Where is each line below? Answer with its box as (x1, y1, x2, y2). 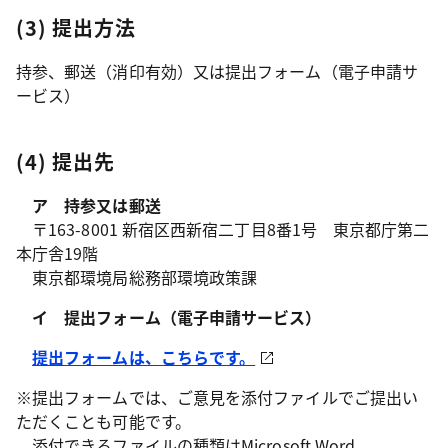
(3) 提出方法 (16, 13, 136, 42)
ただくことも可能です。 (16, 409, 191, 433)
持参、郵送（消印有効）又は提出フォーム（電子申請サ (16, 59, 418, 83)
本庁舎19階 (16, 241, 99, 265)
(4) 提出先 (16, 147, 115, 176)
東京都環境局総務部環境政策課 (16, 265, 258, 289)
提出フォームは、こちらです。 (32, 345, 256, 369)
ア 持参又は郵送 (16, 193, 161, 217)
